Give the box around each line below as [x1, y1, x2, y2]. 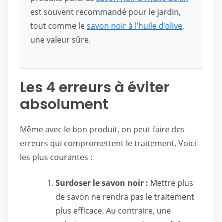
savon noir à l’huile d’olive [87, 20, 182, 31]
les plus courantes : [20, 152, 92, 163]
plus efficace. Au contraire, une [55, 205, 171, 216]
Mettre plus [148, 177, 193, 188]
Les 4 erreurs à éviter [20, 77, 169, 97]
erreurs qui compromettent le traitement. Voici [20, 138, 196, 149]
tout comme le [30, 20, 87, 31]
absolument [20, 94, 109, 114]
